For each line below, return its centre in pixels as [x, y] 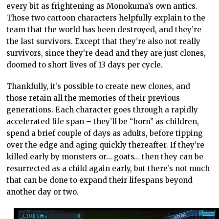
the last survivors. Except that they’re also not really [104, 41]
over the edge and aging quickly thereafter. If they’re [106, 145]
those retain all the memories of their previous [93, 98]
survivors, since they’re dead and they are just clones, [106, 53]
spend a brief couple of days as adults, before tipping [105, 133]
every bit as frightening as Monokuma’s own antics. [102, 6]
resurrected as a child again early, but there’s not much [108, 168]
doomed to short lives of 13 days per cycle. [85, 65]
